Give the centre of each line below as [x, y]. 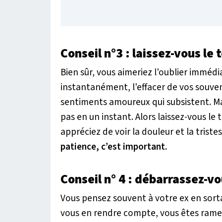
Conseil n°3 [93, 54]
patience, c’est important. [114, 147]
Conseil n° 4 [94, 180]
